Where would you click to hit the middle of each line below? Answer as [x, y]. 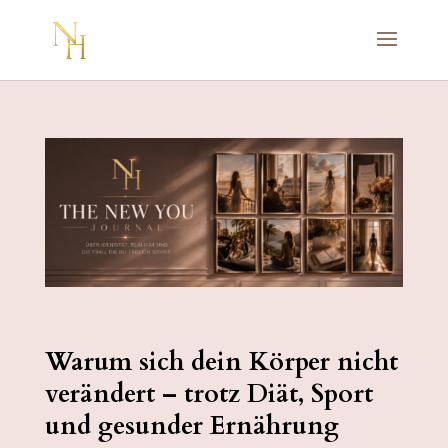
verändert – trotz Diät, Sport [208, 394]
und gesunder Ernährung [191, 426]
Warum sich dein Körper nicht [221, 362]
